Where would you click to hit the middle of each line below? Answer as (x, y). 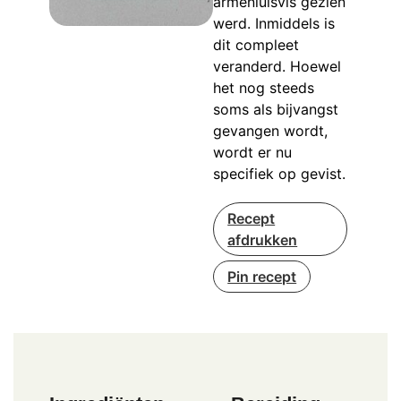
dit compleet (256, 45)
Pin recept (262, 277)
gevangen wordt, (271, 131)
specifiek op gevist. (280, 174)
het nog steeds (264, 88)
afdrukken (263, 240)
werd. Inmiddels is (274, 24)
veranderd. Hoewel (277, 67)
